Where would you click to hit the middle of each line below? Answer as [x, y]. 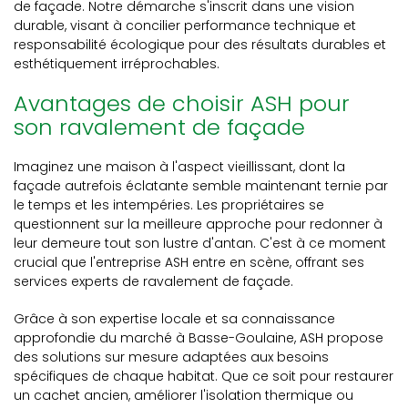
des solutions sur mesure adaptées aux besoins [171, 357]
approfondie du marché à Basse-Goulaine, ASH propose [199, 338]
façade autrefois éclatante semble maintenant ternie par [201, 186]
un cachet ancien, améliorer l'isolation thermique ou [184, 395]
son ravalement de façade [159, 127]
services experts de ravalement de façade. [153, 281]
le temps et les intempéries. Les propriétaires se [169, 205]
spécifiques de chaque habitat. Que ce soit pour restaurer [204, 376]
